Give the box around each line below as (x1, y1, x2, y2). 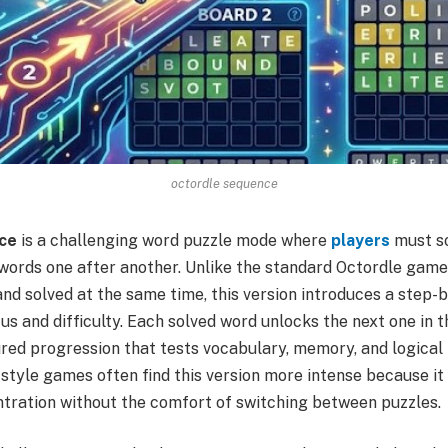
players (331, 230, 390, 250)
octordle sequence (170, 175, 278, 191)
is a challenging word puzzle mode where (17, 230, 331, 250)
